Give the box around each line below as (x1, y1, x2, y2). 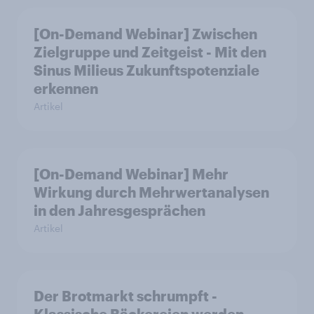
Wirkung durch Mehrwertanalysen (34, 184, 269, 201)
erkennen (34, 80, 98, 97)
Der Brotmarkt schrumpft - (34, 287, 217, 305)
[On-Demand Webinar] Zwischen (34, 25, 257, 43)
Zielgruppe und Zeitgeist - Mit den (34, 43, 266, 61)
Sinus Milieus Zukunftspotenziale (34, 62, 259, 79)
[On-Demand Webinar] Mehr (34, 165, 228, 183)
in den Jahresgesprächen (34, 202, 205, 219)
